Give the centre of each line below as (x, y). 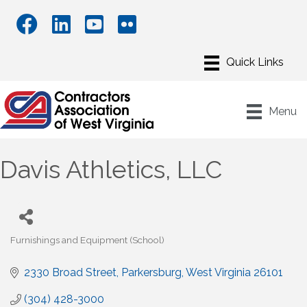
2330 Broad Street (70, 273)
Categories (34, 249)
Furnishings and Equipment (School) (87, 240)
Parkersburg (151, 273)
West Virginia (218, 273)
